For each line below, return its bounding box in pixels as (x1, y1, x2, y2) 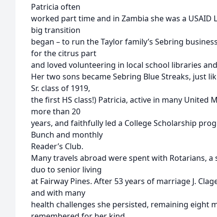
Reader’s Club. (31, 141, 83, 152)
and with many (31, 187, 85, 198)
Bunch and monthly (31, 129, 103, 140)
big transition (31, 25, 80, 35)
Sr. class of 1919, (31, 83, 90, 93)
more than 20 (31, 106, 80, 117)
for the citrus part (31, 48, 96, 59)
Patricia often (31, 1, 80, 12)
